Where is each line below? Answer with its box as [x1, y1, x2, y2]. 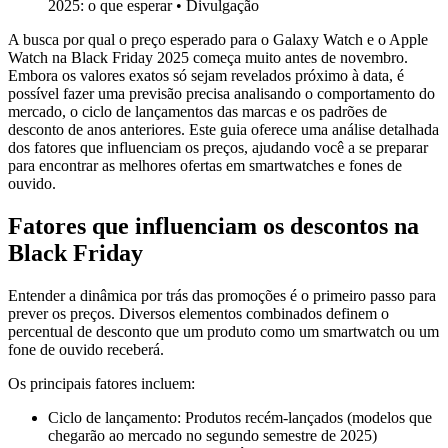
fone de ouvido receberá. [8, 341, 164, 359]
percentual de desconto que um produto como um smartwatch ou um [8, 323, 439, 341]
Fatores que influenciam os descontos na [8, 213, 419, 240]
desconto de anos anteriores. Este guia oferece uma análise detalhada [8, 121, 439, 139]
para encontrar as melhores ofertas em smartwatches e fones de [8, 157, 402, 175]
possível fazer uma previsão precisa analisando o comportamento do [8, 85, 435, 103]
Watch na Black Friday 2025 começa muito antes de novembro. [8, 49, 408, 67]
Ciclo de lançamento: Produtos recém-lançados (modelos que [48, 409, 432, 427]
